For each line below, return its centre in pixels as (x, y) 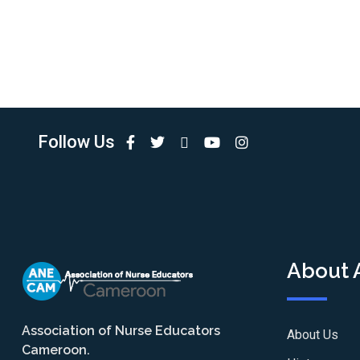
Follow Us (76, 142)
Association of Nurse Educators (121, 331)
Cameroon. (56, 350)
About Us (313, 335)
